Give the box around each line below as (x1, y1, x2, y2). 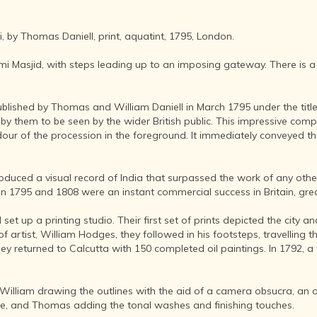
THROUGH (151, 71, 202, 85)
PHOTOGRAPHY (151, 21, 226, 35)
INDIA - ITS (151, 219, 202, 234)
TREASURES (151, 149, 211, 163)
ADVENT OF (151, 7, 207, 21)
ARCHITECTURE (151, 184, 229, 198)
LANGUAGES (151, 290, 212, 304)
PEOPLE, (151, 234, 193, 248)
